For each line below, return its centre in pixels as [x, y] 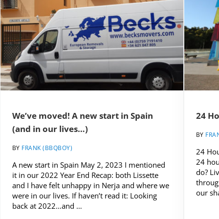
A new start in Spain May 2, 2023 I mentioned [88, 165]
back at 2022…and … [47, 206]
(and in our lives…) [50, 129]
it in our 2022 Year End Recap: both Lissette [85, 175]
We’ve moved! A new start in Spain [82, 116]
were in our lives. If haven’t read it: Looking [84, 196]
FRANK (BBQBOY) [47, 148]
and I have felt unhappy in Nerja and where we [90, 186]
